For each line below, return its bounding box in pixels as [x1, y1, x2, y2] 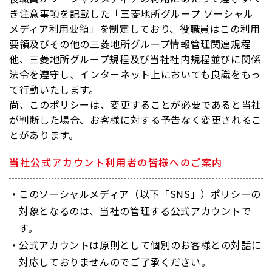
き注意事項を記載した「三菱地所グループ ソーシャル [9, 6, 254, 21]
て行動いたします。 [9, 82, 99, 97]
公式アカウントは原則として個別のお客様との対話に [19, 237, 262, 252]
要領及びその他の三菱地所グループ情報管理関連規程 [9, 36, 251, 51]
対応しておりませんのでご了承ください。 [19, 254, 211, 269]
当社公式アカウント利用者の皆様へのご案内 [9, 155, 223, 169]
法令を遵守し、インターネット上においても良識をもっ [9, 67, 261, 81]
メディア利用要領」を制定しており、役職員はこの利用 [9, 21, 261, 36]
